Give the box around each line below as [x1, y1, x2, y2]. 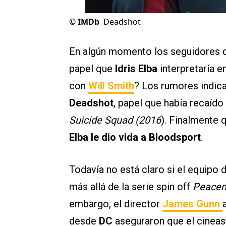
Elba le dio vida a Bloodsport [69, 131, 201, 144]
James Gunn [162, 198, 220, 210]
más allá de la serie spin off [69, 181, 193, 193]
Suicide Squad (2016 [69, 114, 161, 127]
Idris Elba [115, 63, 157, 75]
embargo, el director [69, 198, 162, 210]
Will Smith [88, 80, 134, 92]
